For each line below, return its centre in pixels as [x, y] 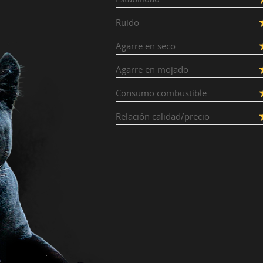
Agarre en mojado [152, 69]
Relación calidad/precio [163, 116]
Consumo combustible [161, 93]
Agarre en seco [146, 46]
